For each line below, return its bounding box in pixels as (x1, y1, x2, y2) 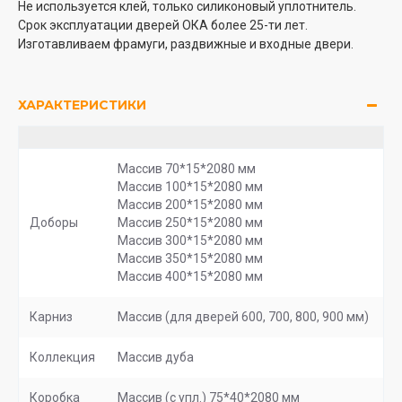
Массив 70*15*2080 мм (118, 162, 256, 176)
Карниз (30, 310, 73, 324)
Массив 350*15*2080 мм (118, 251, 263, 266)
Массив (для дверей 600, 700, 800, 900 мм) (118, 310, 369, 324)
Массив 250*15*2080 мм (118, 215, 263, 230)
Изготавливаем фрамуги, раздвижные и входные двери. (18, 37, 354, 51)
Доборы (30, 215, 78, 230)
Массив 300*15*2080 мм (118, 233, 263, 248)
